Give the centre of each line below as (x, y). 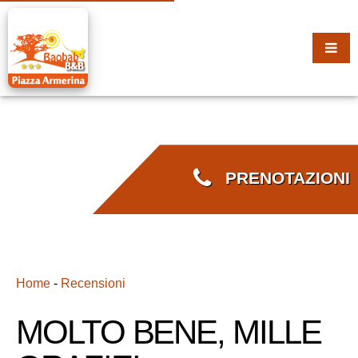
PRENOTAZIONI (280, 178)
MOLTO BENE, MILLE (169, 332)
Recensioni (93, 283)
